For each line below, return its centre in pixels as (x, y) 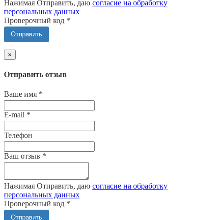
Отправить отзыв (35, 75)
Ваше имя (21, 94)
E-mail (15, 114)
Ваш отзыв (23, 156)
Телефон (18, 135)
